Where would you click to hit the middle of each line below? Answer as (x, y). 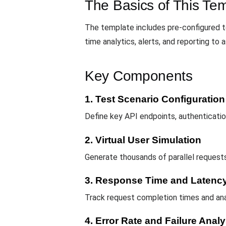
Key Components (139, 76)
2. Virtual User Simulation (143, 140)
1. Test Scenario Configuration (155, 99)
